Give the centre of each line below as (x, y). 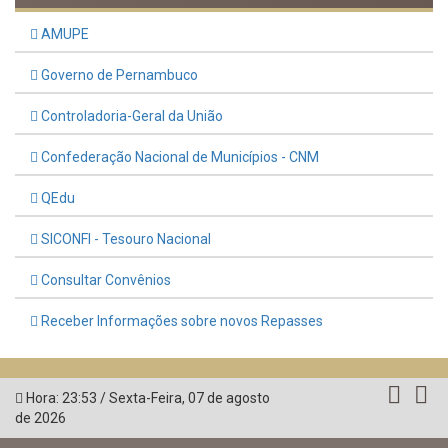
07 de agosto (229, 397)
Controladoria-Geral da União (130, 115)
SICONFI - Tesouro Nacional (124, 238)
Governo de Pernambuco (118, 74)
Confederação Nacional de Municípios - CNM (178, 156)
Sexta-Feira (145, 397)
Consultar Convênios (104, 279)
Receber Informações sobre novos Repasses (180, 320)
